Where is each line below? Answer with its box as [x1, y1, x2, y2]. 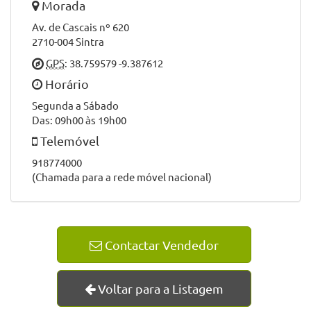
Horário [42, 76, 89, 91]
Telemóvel [37, 133, 99, 148]
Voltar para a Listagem [94, 281, 224, 296]
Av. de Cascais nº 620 [32, 20, 129, 33]
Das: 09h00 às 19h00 [32, 113, 126, 126]
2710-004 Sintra [32, 35, 104, 48]
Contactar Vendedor [101, 237, 219, 252]
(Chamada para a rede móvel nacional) [32, 170, 212, 183]
